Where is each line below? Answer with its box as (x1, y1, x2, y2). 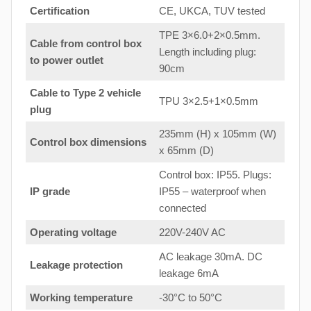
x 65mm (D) (159, 144, 214, 156)
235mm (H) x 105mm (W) (159, 127, 276, 140)
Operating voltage (30, 226, 117, 238)
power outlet (42, 53, 103, 66)
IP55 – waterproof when (159, 185, 266, 197)
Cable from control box (30, 37, 142, 49)
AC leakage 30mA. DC (159, 250, 262, 262)
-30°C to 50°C (159, 291, 222, 303)
